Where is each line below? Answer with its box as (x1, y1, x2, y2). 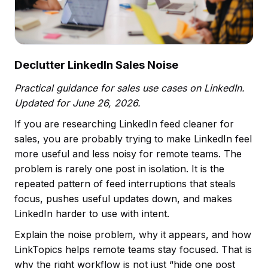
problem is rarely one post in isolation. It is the (14, 163, 224, 175)
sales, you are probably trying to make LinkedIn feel (14, 133, 252, 145)
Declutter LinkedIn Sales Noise (14, 58, 178, 72)
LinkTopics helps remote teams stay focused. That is (14, 243, 252, 256)
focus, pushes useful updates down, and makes (14, 193, 232, 205)
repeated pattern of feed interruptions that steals (14, 178, 236, 190)
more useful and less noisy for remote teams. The (14, 148, 242, 160)
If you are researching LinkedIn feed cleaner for (14, 118, 234, 130)
